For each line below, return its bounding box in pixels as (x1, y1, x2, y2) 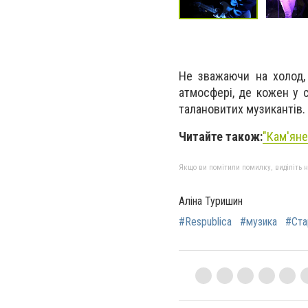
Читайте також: (179, 129, 263, 144)
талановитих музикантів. (179, 102, 305, 117)
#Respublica (179, 214, 232, 228)
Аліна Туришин (179, 194, 243, 208)
